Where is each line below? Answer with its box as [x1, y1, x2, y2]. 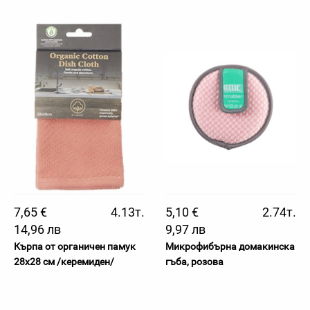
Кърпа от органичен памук [14, 241, 136, 252]
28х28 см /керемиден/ [14, 256, 114, 267]
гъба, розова [165, 256, 224, 267]
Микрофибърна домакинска [165, 241, 295, 252]
